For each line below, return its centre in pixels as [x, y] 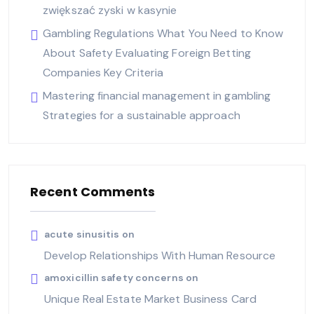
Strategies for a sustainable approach [142, 115]
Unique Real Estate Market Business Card [150, 299]
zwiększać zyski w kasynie [110, 10]
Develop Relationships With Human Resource [160, 255]
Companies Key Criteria [103, 72]
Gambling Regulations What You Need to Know [163, 33]
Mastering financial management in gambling [157, 95]
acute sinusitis [82, 234]
